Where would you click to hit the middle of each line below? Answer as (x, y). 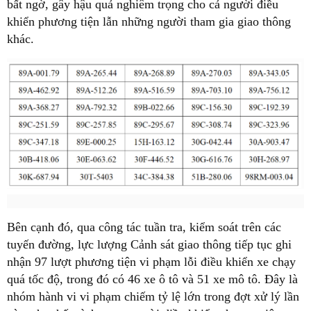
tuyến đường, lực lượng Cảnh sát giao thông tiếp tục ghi (149, 244)
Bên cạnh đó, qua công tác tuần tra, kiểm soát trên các (144, 227)
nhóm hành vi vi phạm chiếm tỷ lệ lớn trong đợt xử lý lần (153, 296)
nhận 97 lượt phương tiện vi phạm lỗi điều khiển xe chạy (151, 261)
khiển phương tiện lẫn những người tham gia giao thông (149, 22)
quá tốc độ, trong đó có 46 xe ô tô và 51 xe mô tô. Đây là (152, 279)
